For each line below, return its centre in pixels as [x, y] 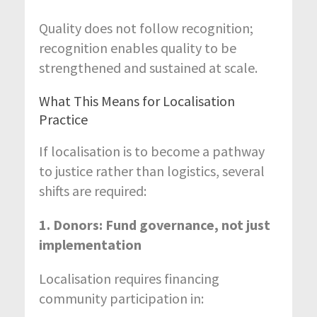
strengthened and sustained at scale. [148, 67]
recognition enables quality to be [138, 47]
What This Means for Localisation [137, 100]
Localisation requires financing [129, 278]
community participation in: [121, 298]
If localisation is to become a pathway [152, 151]
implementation [90, 244]
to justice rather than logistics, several [152, 171]
